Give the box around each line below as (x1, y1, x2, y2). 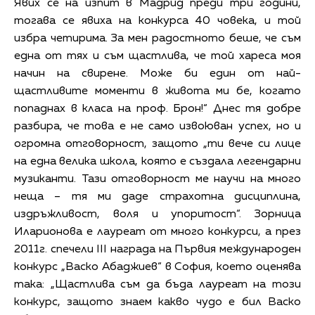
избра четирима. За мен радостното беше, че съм (14, 32, 301, 44)
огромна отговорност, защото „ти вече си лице (14, 138, 301, 150)
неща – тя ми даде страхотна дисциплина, (14, 191, 301, 202)
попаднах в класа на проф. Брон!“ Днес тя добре (14, 103, 301, 115)
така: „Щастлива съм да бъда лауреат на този (14, 278, 301, 290)
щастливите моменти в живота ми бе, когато (14, 85, 301, 97)
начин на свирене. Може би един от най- (14, 67, 301, 79)
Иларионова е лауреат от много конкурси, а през (14, 226, 301, 238)
